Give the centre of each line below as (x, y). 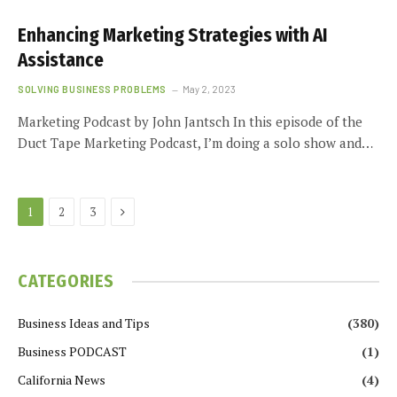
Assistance (61, 60)
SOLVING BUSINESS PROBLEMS (92, 89)
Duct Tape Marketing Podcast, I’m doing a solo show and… (195, 143)
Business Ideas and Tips (84, 323)
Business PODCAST (72, 351)
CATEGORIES (66, 281)
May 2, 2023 (209, 89)
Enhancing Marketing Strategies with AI (172, 35)
